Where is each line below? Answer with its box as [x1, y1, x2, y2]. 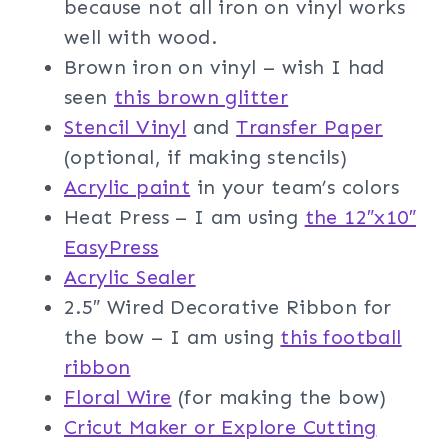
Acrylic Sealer [64, 264, 196, 289]
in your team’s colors [190, 174, 400, 199]
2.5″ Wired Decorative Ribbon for [64, 294, 392, 319]
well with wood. [64, 24, 217, 49]
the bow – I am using [64, 324, 281, 349]
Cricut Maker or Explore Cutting [64, 414, 377, 439]
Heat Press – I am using [64, 204, 305, 229]
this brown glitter [114, 84, 289, 109]
